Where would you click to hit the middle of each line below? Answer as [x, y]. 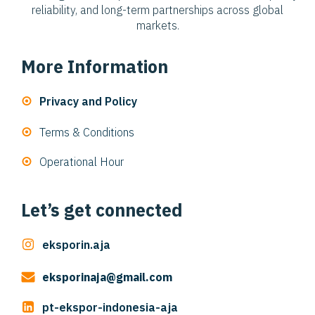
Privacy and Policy [88, 102]
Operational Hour [82, 162]
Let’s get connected [102, 210]
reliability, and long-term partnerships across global [157, 10]
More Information [95, 67]
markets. [157, 26]
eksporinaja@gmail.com [107, 277]
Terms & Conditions [87, 133]
